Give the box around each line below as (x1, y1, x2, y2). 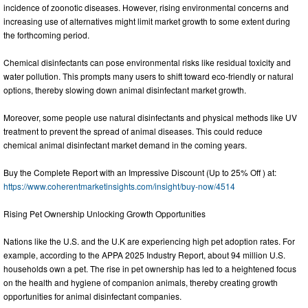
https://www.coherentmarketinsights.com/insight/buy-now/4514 (3, 180, 235, 192)
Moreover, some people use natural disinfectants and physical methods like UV (3, 111, 297, 124)
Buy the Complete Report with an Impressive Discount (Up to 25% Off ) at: (3, 166, 276, 179)
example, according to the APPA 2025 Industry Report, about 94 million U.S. (3, 249, 285, 261)
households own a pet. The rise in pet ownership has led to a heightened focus (3, 263, 296, 275)
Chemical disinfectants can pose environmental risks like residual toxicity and (3, 56, 291, 69)
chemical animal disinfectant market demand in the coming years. (3, 139, 247, 151)
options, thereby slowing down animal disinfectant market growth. (3, 84, 246, 96)
